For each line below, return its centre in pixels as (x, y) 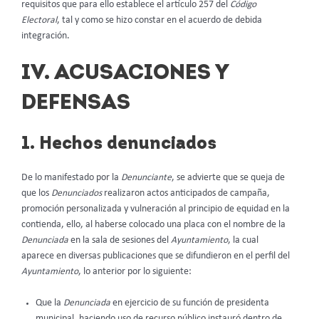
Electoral (39, 20)
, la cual (243, 241)
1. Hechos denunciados (119, 145)
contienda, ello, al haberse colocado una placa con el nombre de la (153, 225)
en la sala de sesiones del (121, 241)
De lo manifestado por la (71, 178)
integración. (46, 36)
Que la (49, 303)
